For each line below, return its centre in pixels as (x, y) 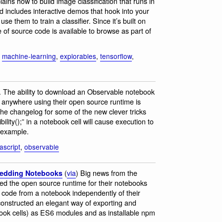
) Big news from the (107, 173)
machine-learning (29, 56)
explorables (78, 56)
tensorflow (116, 56)
